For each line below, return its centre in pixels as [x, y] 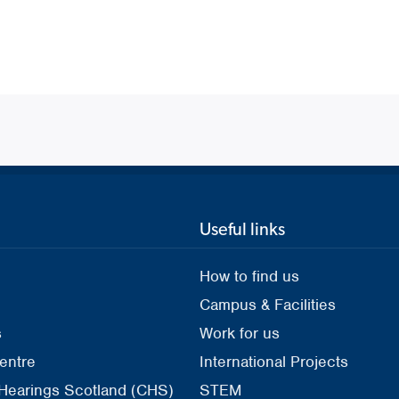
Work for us [240, 333]
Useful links [242, 228]
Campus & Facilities [268, 304]
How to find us [249, 276]
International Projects [274, 361]
